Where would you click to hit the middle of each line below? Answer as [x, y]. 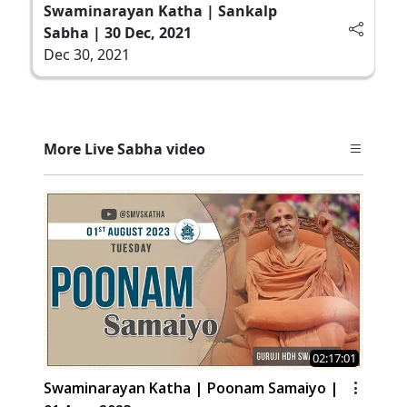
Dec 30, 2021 [87, 54]
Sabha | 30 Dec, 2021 [118, 32]
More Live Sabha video [124, 149]
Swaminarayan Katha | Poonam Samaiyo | [191, 388]
